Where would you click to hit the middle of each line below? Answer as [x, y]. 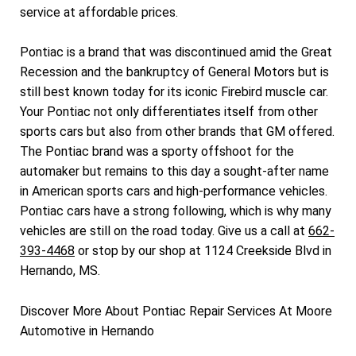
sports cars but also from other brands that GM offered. [177, 132]
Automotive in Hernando [87, 331]
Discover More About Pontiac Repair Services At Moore [176, 311]
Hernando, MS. [60, 271]
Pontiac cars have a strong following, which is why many [176, 211]
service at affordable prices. [99, 12]
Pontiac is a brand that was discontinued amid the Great [176, 52]
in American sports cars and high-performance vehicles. [174, 192]
